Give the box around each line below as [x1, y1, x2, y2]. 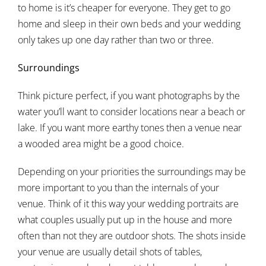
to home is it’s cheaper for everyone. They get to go [18, 1, 230, 14]
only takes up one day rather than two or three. [18, 33, 214, 46]
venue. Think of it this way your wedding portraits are [18, 197, 239, 210]
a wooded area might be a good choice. [18, 137, 184, 150]
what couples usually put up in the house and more [18, 213, 232, 226]
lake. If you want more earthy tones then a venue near [18, 121, 242, 134]
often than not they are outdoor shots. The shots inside [18, 229, 246, 242]
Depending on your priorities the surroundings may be [18, 165, 246, 178]
